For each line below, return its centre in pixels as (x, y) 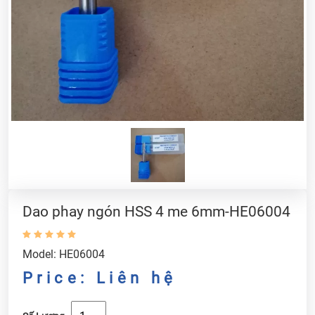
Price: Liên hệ (100, 277)
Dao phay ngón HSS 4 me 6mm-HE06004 (156, 211)
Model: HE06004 (64, 254)
